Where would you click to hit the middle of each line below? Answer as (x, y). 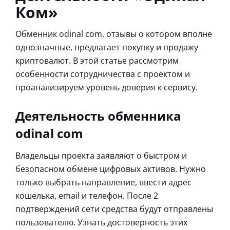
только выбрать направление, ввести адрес (103, 182)
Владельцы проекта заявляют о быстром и (101, 155)
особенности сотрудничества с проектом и (103, 74)
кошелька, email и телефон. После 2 (87, 195)
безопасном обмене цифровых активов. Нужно (111, 169)
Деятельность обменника (98, 116)
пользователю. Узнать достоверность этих (101, 222)
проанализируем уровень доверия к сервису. (107, 87)
